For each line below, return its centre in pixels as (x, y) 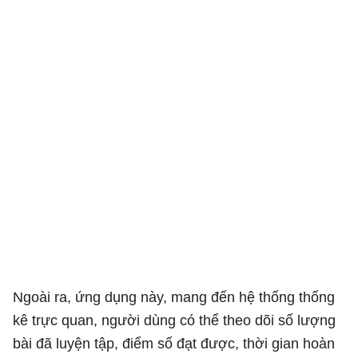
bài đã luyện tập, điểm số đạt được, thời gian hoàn (174, 343)
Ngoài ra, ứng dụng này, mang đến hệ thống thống (174, 297)
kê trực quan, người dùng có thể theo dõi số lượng (174, 320)
